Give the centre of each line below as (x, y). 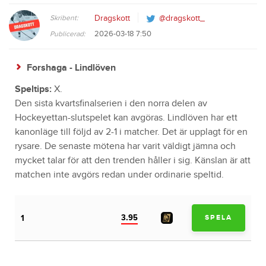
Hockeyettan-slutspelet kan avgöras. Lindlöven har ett (126, 118)
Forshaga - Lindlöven (71, 68)
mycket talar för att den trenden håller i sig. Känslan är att (133, 160)
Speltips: (33, 89)
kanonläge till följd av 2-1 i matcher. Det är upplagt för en (131, 132)
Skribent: (64, 18)
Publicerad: (68, 34)
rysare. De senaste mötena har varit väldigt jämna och (125, 146)
